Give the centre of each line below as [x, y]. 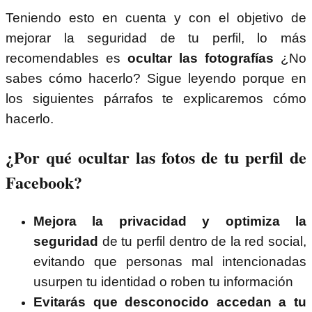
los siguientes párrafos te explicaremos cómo [156, 98]
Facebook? [44, 182]
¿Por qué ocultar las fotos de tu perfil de [156, 157]
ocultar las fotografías [201, 58]
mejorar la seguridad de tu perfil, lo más [156, 38]
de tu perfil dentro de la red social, [202, 242]
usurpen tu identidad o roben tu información [163, 282]
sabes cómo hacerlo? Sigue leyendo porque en [156, 78]
